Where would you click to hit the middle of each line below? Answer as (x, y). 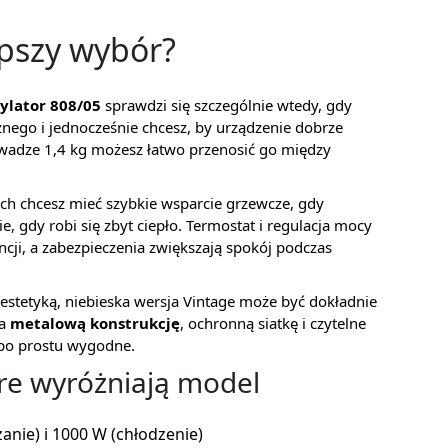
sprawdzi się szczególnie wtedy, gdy (226, 105)
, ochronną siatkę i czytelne (273, 323)
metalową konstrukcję (95, 323)
